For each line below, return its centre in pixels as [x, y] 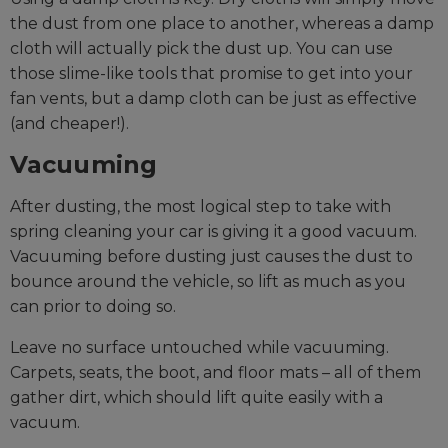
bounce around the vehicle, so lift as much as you [208, 282]
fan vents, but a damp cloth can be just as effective [213, 99]
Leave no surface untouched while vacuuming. [199, 348]
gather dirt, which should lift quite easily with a [196, 398]
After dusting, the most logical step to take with [200, 207]
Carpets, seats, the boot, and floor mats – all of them [215, 373]
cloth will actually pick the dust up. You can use [201, 49]
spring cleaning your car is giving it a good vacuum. [213, 232]
